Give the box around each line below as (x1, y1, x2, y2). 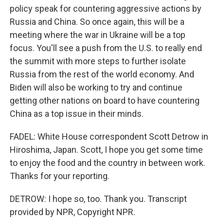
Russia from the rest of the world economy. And (10, 69, 194, 79)
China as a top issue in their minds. (10, 109, 144, 119)
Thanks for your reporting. (10, 171, 109, 181)
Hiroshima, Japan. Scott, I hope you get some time (10, 145, 203, 155)
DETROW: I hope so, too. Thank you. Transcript (10, 194, 187, 204)
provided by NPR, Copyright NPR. (10, 207, 135, 217)
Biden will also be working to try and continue (10, 82, 182, 92)
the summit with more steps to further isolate (10, 56, 186, 66)
